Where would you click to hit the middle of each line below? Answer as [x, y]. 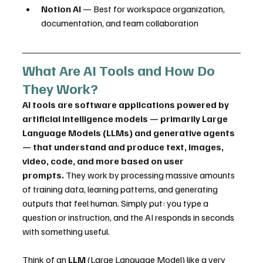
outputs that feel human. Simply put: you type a [116, 203]
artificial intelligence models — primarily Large [126, 119]
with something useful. [66, 232]
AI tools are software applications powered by [127, 105]
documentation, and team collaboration [120, 23]
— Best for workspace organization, [154, 9]
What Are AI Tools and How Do [120, 70]
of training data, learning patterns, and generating [121, 189]
